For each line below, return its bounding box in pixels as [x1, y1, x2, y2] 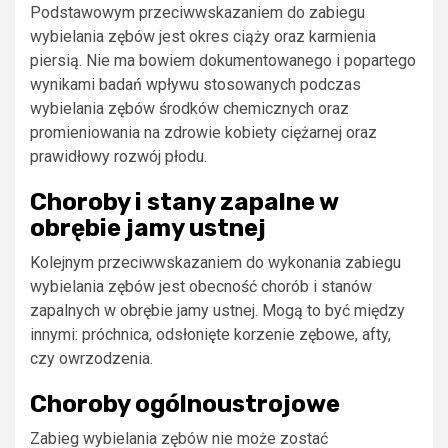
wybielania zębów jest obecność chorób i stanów [30, 276, 372, 296]
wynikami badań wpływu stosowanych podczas [30, 74, 361, 94]
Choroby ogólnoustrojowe [30, 389, 340, 418]
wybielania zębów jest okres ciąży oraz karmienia [30, 26, 376, 46]
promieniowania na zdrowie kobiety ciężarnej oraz [30, 122, 377, 142]
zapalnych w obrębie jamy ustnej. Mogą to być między [30, 300, 405, 320]
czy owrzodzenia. [30, 348, 153, 368]
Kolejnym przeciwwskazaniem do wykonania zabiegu [30, 252, 401, 272]
